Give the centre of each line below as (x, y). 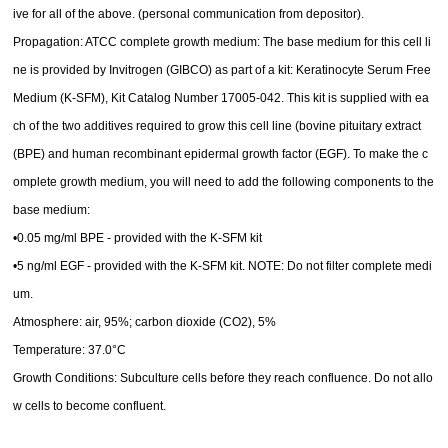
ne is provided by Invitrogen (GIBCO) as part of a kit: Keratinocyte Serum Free (222, 70)
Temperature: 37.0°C (70, 350)
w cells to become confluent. (90, 406)
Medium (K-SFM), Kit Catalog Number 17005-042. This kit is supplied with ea (221, 98)
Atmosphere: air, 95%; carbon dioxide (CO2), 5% (145, 322)
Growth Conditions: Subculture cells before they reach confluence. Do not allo (223, 378)
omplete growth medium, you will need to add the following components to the (224, 182)
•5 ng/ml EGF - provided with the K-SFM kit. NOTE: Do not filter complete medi (223, 266)
